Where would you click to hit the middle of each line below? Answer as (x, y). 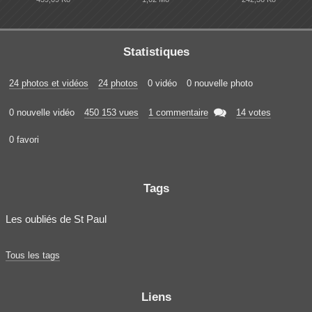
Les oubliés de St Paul (56, 219)
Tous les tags (33, 255)
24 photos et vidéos (49, 83)
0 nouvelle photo (220, 83)
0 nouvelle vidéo (42, 112)
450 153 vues (111, 112)
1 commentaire (178, 112)
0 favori (24, 140)
